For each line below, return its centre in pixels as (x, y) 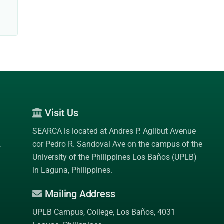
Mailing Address (79, 194)
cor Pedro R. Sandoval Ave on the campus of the (117, 144)
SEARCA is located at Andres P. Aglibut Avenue (114, 131)
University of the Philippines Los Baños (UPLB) (114, 157)
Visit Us (60, 113)
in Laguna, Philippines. (72, 170)
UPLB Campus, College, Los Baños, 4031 (104, 212)
